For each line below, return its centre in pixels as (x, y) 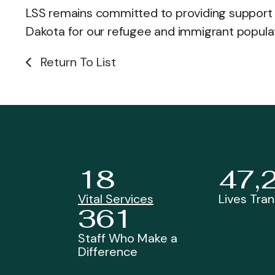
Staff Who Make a (128, 238)
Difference (108, 252)
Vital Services (116, 199)
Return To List (76, 62)
